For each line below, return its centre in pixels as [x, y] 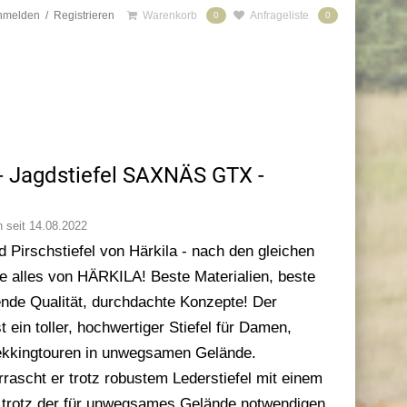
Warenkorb [170, 15]
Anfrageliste [279, 15]
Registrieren [84, 15]
